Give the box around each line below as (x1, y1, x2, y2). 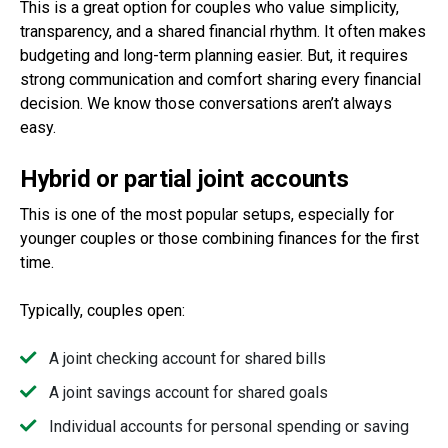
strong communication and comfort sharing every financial (20, 70, 421, 90)
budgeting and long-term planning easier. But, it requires (20, 46, 408, 66)
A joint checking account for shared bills (48, 349, 326, 369)
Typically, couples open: (20, 301, 185, 321)
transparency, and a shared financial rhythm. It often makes (20, 22, 426, 42)
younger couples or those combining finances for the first (20, 229, 419, 249)
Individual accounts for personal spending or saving (48, 416, 409, 436)
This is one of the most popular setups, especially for (20, 205, 394, 225)
